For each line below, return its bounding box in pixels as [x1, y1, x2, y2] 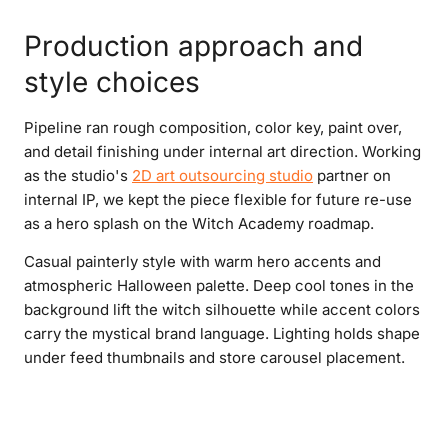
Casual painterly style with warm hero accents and [24, 252, 381, 272]
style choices [24, 65, 200, 100]
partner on [313, 166, 391, 186]
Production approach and [24, 29, 363, 64]
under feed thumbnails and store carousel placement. [24, 348, 405, 368]
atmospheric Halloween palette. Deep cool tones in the [24, 276, 414, 296]
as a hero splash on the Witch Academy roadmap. [24, 214, 374, 234]
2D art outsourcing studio [132, 166, 313, 186]
